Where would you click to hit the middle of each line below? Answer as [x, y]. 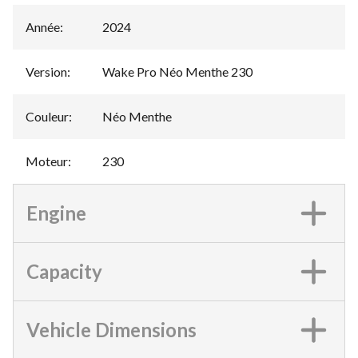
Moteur [47, 161]
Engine [56, 213]
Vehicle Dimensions [111, 329]
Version [46, 71]
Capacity [64, 271]
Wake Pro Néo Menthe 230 [177, 71]
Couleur [47, 116]
